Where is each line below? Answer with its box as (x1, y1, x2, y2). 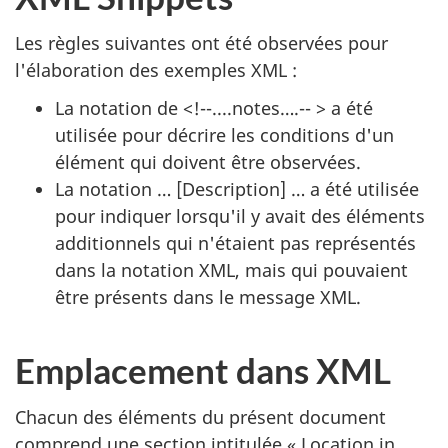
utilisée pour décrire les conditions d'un (55, 123, 394, 147)
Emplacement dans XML (15, 349, 391, 391)
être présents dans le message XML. (55, 285, 361, 309)
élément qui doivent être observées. (55, 150, 361, 174)
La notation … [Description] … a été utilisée (55, 177, 419, 201)
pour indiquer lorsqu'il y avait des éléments (55, 204, 425, 228)
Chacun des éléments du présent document (15, 404, 386, 429)
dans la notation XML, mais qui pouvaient (55, 258, 408, 282)
